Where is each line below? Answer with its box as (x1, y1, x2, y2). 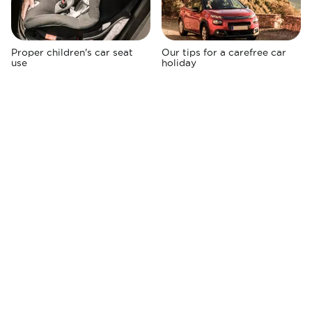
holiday (162, 58, 196, 68)
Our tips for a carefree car (162, 47, 286, 57)
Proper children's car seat (11, 47, 133, 57)
